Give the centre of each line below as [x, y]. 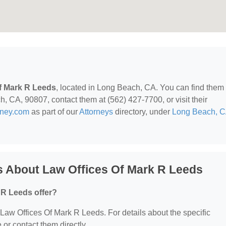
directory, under [143, 112]
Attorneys [96, 112]
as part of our [54, 112]
